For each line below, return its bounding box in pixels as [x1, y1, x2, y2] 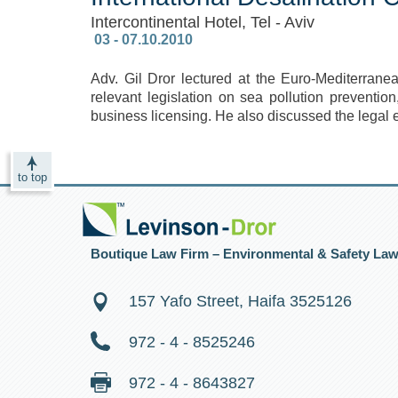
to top [18, 171, 47, 184]
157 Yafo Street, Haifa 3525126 [129, 292, 352, 310]
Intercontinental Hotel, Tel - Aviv [91, 13, 314, 31]
